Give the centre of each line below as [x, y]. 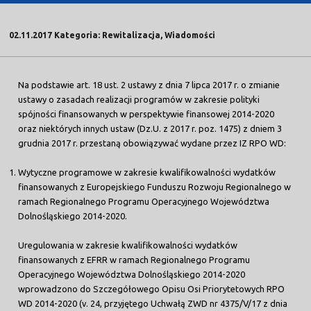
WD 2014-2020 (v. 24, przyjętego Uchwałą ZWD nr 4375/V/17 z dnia [153, 303]
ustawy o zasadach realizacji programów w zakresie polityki [139, 99]
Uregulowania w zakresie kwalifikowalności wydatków [128, 245]
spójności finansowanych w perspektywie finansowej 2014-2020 [146, 114]
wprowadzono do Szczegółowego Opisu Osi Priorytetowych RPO [152, 288]
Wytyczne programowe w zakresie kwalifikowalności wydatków [147, 172]
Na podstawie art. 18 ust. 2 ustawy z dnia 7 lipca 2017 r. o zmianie [149, 84]
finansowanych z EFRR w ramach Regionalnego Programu [134, 259]
